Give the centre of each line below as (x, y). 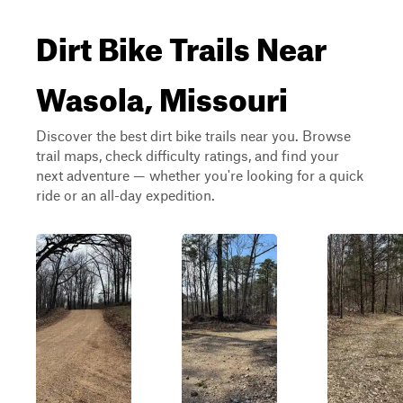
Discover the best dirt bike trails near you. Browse (193, 135)
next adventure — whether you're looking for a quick (200, 175)
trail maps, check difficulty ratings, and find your (188, 155)
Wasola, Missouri (162, 94)
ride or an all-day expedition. (125, 195)
